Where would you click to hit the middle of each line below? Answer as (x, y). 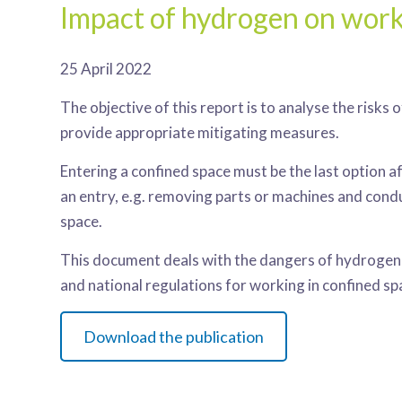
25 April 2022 (106, 69)
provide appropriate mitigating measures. (200, 132)
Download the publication (174, 336)
